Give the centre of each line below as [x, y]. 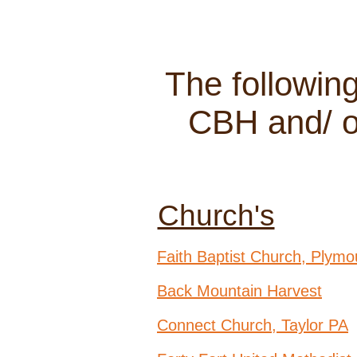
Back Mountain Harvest [239, 291]
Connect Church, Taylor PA [253, 325]
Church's [216, 216]
